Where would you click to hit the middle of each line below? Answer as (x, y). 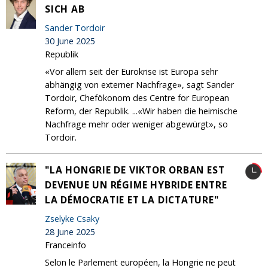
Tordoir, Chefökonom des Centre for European (137, 98)
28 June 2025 (70, 232)
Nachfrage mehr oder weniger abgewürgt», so (136, 124)
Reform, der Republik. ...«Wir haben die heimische (141, 111)
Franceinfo (66, 245)
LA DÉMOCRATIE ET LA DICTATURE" (132, 200)
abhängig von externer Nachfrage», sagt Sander (139, 84)
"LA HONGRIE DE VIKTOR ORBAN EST (135, 170)
